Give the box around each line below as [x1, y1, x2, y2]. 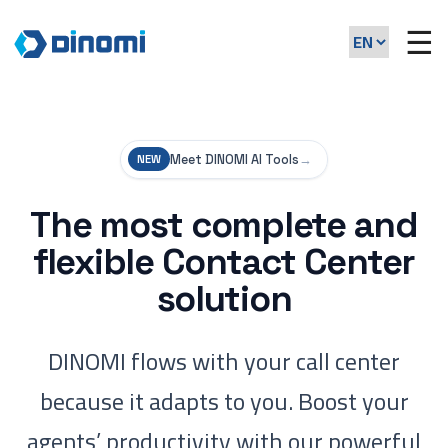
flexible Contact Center [32, 238, 416, 285]
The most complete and [30, 201, 418, 248]
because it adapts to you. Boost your [39, 378, 409, 424]
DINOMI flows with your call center [48, 338, 400, 384]
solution [156, 275, 292, 322]
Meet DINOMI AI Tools [170, 150, 300, 168]
